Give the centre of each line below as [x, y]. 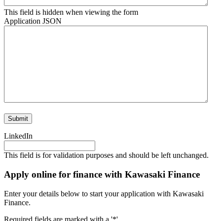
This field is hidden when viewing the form [71, 12]
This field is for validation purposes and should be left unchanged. [106, 155]
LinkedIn [18, 136]
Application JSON [33, 21]
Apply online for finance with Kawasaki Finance [102, 175]
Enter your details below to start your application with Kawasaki [104, 193]
